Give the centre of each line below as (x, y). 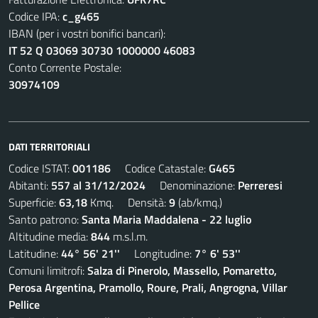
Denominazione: (192, 185)
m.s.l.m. (129, 236)
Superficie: (34, 202)
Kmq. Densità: (128, 202)
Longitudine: (157, 253)
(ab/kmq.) (199, 202)
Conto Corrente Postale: (65, 67)
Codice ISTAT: (40, 168)
